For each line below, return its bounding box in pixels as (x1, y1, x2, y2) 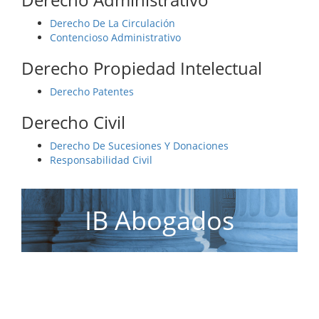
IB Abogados (85, 203, 234, 239)
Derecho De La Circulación (50, 16, 175, 31)
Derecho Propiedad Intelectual (21, 56, 262, 80)
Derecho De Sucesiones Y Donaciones (50, 139, 229, 153)
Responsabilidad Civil (50, 153, 152, 167)
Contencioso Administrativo (50, 31, 181, 45)
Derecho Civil (21, 110, 125, 135)
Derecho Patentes (50, 85, 134, 99)
